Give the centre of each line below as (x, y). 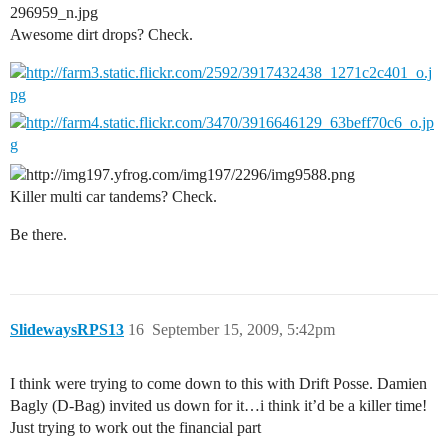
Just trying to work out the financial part (135, 427)
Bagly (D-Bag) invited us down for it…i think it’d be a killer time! (218, 405)
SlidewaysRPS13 (67, 329)
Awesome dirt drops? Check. (101, 35)
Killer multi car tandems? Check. (113, 196)
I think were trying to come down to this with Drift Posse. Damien (218, 383)
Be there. (38, 234)
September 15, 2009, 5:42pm (243, 329)
